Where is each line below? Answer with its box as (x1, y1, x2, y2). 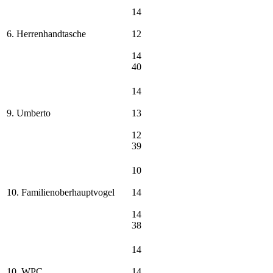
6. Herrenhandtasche (7, 28, 86, 39)
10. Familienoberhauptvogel (7, 186, 115, 197)
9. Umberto (7, 107, 51, 118)
